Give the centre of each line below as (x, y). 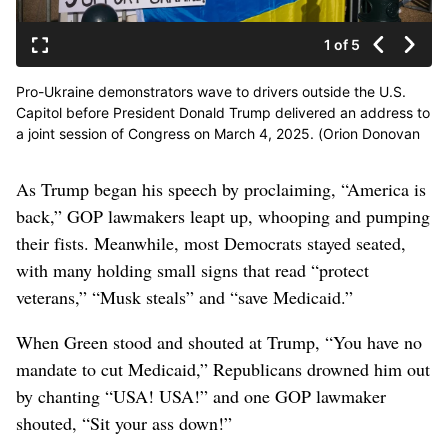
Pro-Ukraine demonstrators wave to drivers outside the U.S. (211, 92)
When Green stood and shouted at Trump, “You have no (219, 342)
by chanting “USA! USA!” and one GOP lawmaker (201, 396)
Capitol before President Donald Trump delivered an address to (223, 113)
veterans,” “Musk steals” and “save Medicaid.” (184, 297)
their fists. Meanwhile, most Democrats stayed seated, (211, 243)
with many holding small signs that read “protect (192, 270)
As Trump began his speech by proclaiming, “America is (221, 189)
